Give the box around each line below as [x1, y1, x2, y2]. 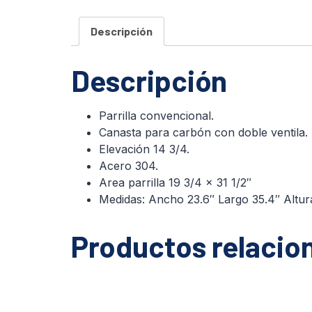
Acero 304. [99, 158, 158, 173]
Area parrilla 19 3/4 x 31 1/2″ [99, 175, 251, 189]
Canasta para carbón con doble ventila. [99, 125, 308, 139]
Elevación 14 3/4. [99, 141, 189, 156]
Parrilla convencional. [99, 108, 214, 123]
